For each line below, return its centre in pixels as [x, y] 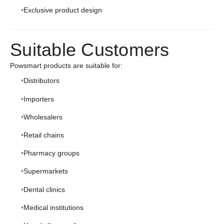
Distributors [41, 81]
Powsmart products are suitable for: [66, 65]
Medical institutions [53, 207]
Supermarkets [45, 171]
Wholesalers [43, 117]
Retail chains [43, 135]
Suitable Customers [90, 49]
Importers [38, 99]
